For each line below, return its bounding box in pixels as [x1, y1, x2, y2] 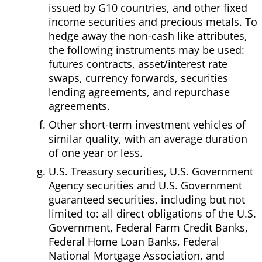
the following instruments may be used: [49, 43, 244, 57]
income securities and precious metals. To [49, 15, 257, 29]
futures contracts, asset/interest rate [49, 57, 227, 71]
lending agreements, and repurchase [49, 85, 230, 99]
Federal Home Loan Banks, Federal [49, 235, 219, 249]
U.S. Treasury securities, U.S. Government [49, 164, 253, 179]
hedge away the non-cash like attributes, [49, 29, 247, 43]
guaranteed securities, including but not [49, 192, 245, 207]
